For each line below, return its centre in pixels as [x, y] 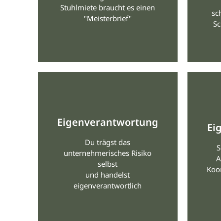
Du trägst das [108, 142]
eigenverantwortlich [108, 186]
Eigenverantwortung [108, 122]
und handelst [108, 175]
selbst [108, 164]
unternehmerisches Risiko [108, 153]
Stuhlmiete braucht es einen [108, 8]
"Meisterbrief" [108, 18]
